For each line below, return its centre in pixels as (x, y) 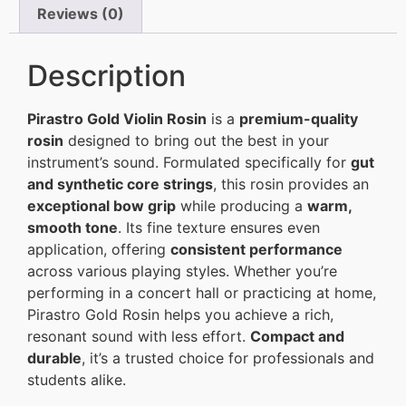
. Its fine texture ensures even (219, 228)
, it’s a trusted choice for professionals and (228, 358)
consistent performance (256, 250)
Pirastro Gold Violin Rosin (117, 119)
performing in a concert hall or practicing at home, (202, 293)
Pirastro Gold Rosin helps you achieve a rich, (180, 315)
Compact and (297, 337)
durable (54, 358)
